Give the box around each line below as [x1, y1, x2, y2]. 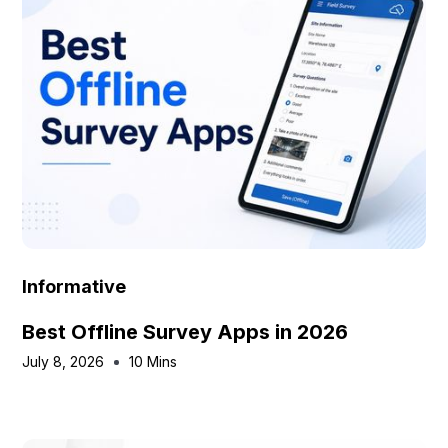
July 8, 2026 [22, 353, 105, 370]
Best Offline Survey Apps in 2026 [22, 320, 349, 344]
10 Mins [129, 353, 178, 370]
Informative [22, 276, 127, 297]
